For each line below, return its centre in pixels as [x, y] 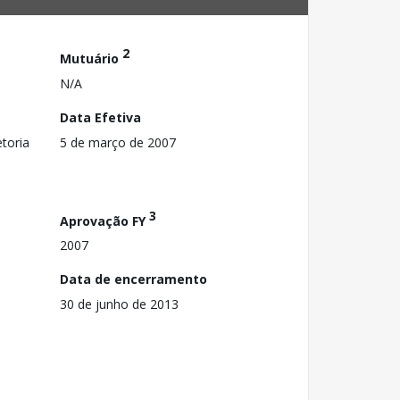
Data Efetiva [100, 117]
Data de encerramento [133, 279]
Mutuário [91, 58]
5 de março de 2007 [118, 142]
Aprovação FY [104, 221]
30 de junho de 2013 [119, 304]
